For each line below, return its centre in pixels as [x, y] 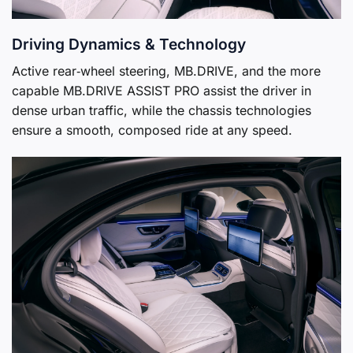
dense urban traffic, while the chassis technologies [162, 110]
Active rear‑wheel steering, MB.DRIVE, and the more [166, 71]
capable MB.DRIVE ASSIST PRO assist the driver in [162, 90]
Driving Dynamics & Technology [129, 45]
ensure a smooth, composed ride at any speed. [152, 130]
